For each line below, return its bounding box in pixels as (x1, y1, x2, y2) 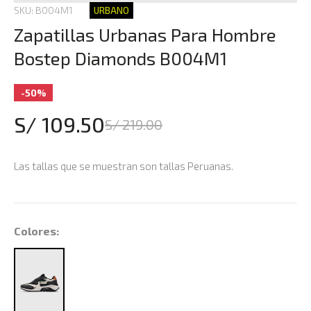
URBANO (94, 4, 129, 16)
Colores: (14, 224, 59, 237)
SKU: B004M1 (14, 3, 73, 16)
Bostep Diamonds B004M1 (14, 47, 227, 69)
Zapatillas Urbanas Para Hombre (14, 23, 276, 45)
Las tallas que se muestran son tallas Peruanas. (14, 159, 233, 172)
